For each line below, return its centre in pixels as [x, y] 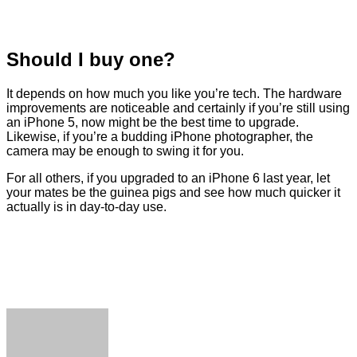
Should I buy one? [91, 59]
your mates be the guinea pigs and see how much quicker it [173, 192]
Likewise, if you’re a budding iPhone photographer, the [160, 136]
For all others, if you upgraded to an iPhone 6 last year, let [168, 178]
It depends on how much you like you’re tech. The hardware [174, 93]
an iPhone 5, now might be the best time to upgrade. [153, 122]
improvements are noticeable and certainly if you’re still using [178, 108]
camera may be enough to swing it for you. [125, 151]
